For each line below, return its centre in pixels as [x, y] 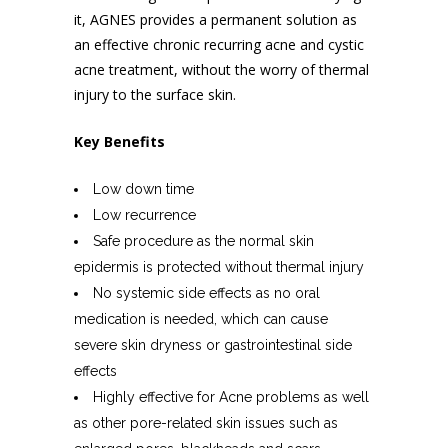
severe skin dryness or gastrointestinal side [213, 345]
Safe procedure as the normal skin [203, 241]
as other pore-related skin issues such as [206, 423]
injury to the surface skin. [155, 94]
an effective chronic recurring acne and [201, 44]
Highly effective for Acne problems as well [231, 397]
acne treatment [124, 69]
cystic [346, 44]
